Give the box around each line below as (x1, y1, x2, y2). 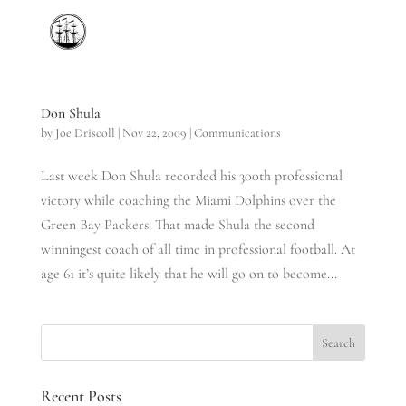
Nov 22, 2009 (121, 125, 187, 140)
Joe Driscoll (54, 125, 115, 140)
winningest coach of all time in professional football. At (40, 240, 355, 258)
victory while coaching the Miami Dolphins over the (40, 191, 336, 209)
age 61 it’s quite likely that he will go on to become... (40, 265, 337, 283)
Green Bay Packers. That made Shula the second (40, 216, 314, 234)
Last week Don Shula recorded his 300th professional (40, 167, 343, 185)
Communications (193, 125, 281, 140)
